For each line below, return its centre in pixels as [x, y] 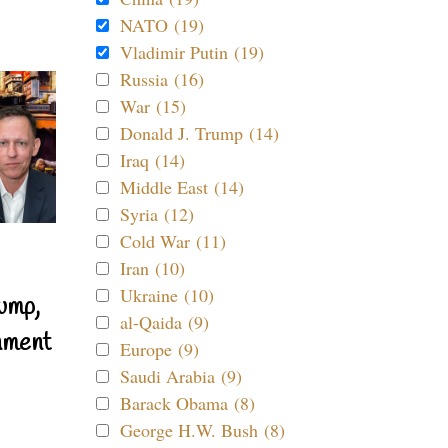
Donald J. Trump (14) [199, 133]
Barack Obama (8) [187, 403]
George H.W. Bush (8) [202, 430]
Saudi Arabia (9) [181, 376]
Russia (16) [162, 79]
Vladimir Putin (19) [192, 52]
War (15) [153, 106]
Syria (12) [157, 214]
